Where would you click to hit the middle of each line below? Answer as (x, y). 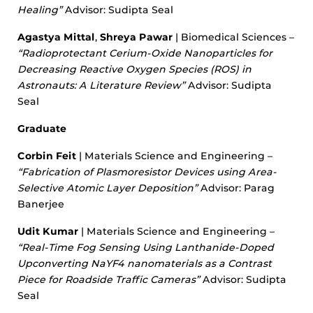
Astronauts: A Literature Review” (101, 85)
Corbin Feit (47, 156)
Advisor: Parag (236, 188)
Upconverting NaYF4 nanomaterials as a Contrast (145, 263)
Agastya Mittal (56, 37)
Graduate (42, 129)
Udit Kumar (48, 231)
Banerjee (41, 204)
